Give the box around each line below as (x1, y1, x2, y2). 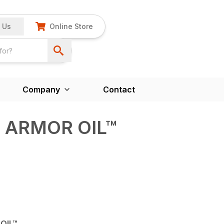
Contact (103, 84, 135, 94)
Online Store (49, 22, 93, 31)
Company (22, 84, 60, 94)
